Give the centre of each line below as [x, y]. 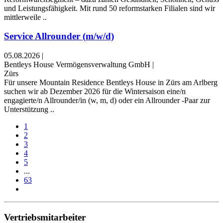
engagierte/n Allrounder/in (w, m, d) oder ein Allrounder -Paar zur [107, 101]
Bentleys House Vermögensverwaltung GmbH [77, 65]
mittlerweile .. [25, 17]
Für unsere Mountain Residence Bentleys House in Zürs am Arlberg [111, 83]
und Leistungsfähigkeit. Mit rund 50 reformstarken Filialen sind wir [110, 8]
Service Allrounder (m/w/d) [59, 36]
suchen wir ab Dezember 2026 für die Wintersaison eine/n [95, 92]
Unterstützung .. [29, 110]
